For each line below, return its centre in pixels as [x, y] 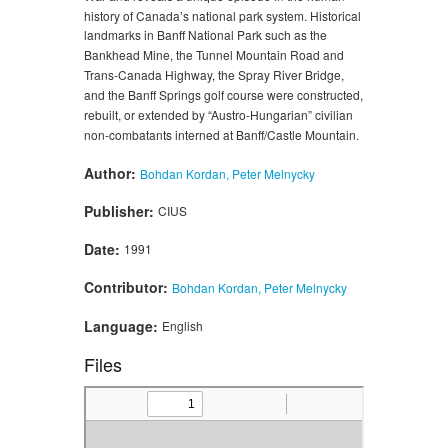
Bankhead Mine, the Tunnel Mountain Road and [214, 55]
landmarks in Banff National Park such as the [205, 35]
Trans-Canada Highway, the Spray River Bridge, [214, 75]
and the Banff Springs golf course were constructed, [223, 94]
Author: [112, 172]
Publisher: [121, 211]
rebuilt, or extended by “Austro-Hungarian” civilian [218, 114]
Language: [123, 325]
